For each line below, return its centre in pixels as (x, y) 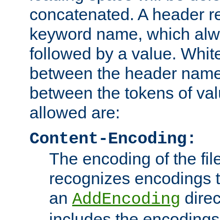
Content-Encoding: (113, 139)
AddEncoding (126, 199)
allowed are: (75, 112)
